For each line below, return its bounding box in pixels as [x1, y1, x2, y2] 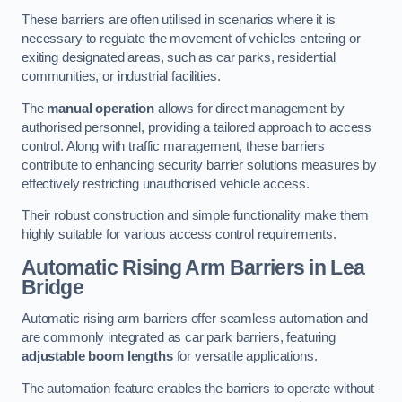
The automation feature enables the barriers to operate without [22, 380, 374, 396]
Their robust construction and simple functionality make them [22, 208, 370, 223]
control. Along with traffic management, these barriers [22, 138, 326, 153]
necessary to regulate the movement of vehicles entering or [22, 31, 361, 47]
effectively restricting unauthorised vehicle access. [22, 176, 310, 191]
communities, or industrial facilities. [22, 69, 221, 84]
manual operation [47, 100, 155, 116]
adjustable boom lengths [22, 349, 173, 364]
